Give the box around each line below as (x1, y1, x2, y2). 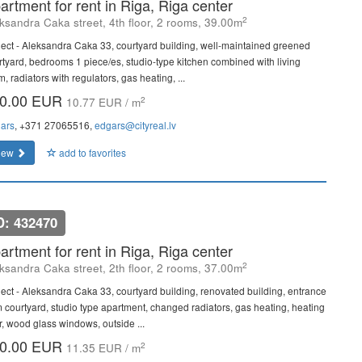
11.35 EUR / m (66, 340, 141, 356)
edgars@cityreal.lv (95, 118, 176, 132)
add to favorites (57, 145, 126, 159)
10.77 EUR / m (66, 95, 141, 110)
